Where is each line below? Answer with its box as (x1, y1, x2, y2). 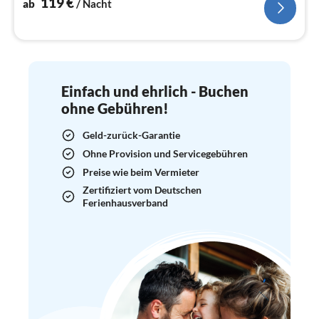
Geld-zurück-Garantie (83, 128, 180, 141)
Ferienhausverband (83, 196, 168, 209)
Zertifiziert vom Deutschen (83, 183, 202, 196)
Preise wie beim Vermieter (83, 165, 199, 178)
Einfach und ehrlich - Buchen (61, 82, 249, 100)
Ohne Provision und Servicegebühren (83, 147, 248, 159)
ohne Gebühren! (61, 99, 169, 117)
